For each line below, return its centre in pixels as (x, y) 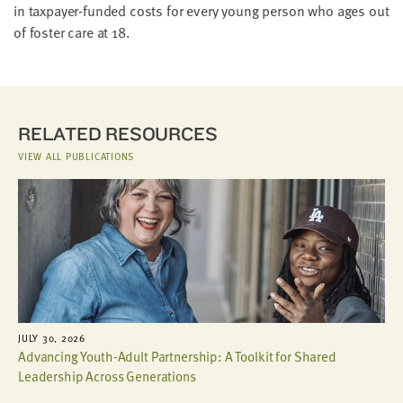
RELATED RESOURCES (118, 133)
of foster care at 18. (72, 32)
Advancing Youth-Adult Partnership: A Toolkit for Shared (177, 356)
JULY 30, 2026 (52, 337)
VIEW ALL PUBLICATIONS (76, 156)
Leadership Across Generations (107, 376)
